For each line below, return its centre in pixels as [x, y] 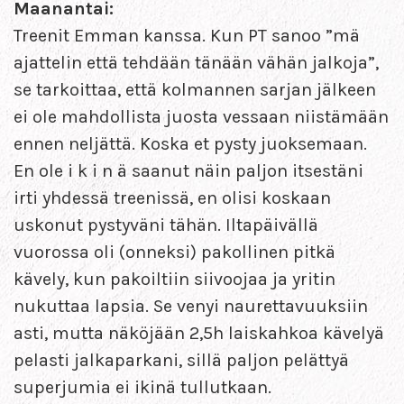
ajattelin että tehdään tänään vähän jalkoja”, [196, 62]
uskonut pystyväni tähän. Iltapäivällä [166, 225]
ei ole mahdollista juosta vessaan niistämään [201, 116]
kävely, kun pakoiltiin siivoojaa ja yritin [174, 279]
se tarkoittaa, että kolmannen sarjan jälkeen [195, 89]
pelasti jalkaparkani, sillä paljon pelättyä [181, 360]
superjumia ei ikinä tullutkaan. [142, 387]
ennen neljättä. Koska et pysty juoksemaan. [190, 143]
